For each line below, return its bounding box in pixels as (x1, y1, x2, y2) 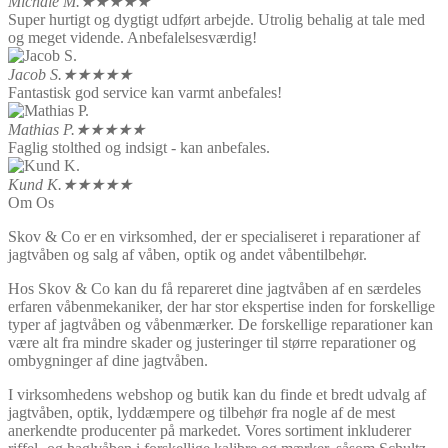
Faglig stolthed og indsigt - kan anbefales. (8, 139, 270, 157)
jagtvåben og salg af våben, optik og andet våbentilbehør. (8, 246, 367, 264)
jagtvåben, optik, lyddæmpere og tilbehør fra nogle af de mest (8, 404, 395, 422)
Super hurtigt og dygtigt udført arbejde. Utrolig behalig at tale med (8, 11, 425, 29)
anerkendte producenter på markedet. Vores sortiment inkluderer (8, 422, 411, 440)
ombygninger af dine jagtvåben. (8, 352, 212, 370)
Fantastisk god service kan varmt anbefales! (8, 84, 282, 102)
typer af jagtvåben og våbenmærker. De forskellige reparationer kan (8, 316, 433, 334)
